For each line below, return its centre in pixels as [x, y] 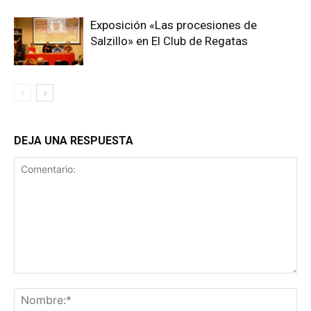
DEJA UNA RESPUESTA [74, 141]
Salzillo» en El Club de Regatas [169, 41]
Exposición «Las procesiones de [174, 25]
